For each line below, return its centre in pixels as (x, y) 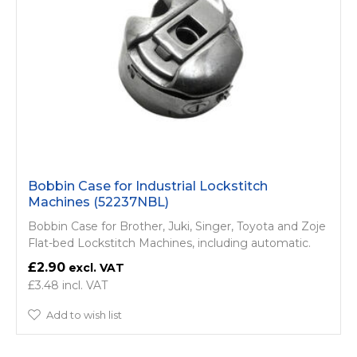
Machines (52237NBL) (98, 202)
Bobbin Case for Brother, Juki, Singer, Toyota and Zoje (177, 226)
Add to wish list (84, 314)
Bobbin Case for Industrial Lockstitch (148, 186)
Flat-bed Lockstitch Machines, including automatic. (169, 243)
